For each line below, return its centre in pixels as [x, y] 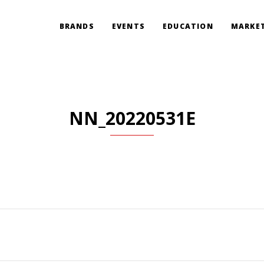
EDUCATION [188, 26]
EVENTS [128, 26]
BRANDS [77, 26]
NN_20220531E [132, 118]
